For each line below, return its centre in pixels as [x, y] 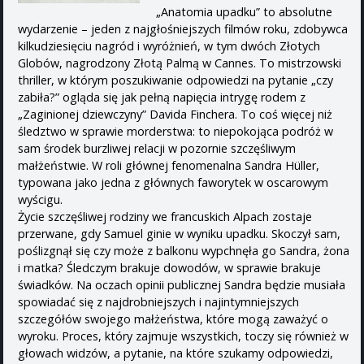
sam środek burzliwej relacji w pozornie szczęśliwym [157, 148]
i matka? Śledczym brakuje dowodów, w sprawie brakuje [169, 267]
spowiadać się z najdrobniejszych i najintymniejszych [158, 301]
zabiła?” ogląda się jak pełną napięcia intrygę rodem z [162, 97]
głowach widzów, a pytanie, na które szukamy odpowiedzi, [175, 353]
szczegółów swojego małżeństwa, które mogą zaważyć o [173, 318]
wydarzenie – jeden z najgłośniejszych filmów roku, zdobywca [183, 28]
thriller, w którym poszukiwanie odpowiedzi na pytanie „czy [175, 80]
